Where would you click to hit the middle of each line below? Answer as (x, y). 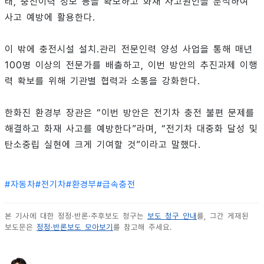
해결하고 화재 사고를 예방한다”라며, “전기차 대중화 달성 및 (131, 128)
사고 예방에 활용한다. (52, 17)
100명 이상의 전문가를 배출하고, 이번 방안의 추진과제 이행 (131, 65)
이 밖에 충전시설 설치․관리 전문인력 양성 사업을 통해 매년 (129, 49)
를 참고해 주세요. (143, 227)
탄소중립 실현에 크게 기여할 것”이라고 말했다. (103, 144)
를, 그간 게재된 (223, 216)
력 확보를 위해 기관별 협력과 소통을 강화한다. (103, 81)
